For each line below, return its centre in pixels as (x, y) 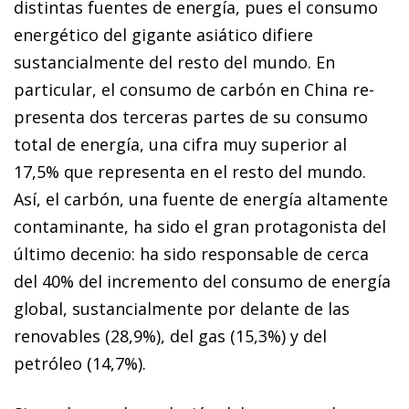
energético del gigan (94, 34)
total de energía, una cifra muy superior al (180, 144)
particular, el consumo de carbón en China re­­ (194, 89)
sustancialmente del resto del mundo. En (174, 62)
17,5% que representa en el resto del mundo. (190, 171)
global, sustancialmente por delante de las (182, 308)
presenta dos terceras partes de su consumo (191, 116)
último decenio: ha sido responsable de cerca (191, 253)
